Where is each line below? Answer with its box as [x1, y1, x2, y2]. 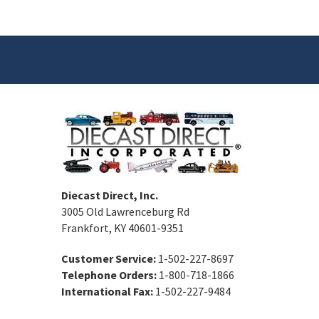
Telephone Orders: [61, 267, 157, 282]
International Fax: [61, 283, 153, 298]
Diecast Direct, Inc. [61, 187, 158, 202]
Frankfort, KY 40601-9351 [61, 220, 184, 235]
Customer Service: [61, 251, 156, 266]
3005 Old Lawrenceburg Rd [61, 204, 189, 219]
